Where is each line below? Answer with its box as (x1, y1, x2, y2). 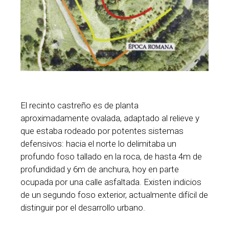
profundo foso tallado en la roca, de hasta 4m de (20, 151, 202, 162)
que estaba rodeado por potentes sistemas (20, 125, 184, 136)
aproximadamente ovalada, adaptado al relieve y (20, 112, 199, 123)
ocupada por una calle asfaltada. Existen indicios (20, 176, 201, 187)
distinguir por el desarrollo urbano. (20, 202, 145, 213)
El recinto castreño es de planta (20, 100, 139, 110)
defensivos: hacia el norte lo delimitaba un (20, 138, 176, 149)
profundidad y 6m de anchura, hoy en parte (20, 164, 179, 174)
